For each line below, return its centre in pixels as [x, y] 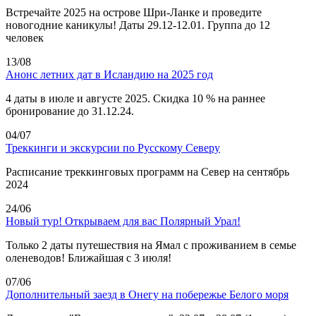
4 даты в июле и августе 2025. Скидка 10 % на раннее [135, 98]
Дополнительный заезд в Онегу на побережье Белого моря [147, 294]
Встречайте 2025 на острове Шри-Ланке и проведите [134, 12]
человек [25, 37]
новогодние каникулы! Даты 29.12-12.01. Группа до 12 [138, 25]
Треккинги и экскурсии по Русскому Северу [113, 147]
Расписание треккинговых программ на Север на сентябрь [147, 171]
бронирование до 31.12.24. [70, 111]
